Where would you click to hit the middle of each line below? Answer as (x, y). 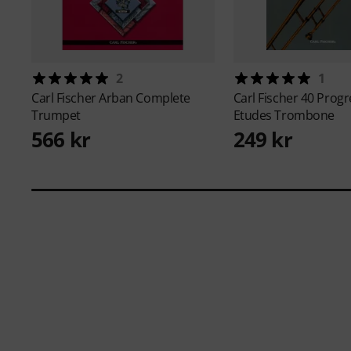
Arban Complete (145, 98)
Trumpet (56, 115)
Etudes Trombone (284, 115)
